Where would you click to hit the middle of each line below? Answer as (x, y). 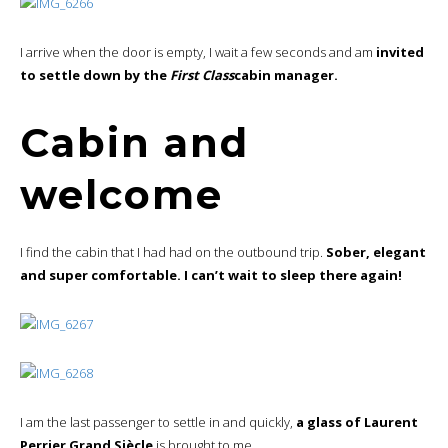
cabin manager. (286, 74)
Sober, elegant (376, 251)
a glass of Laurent (357, 421)
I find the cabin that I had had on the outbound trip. (173, 251)
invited (400, 51)
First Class (202, 74)
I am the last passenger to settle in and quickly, (158, 421)
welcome (121, 194)
